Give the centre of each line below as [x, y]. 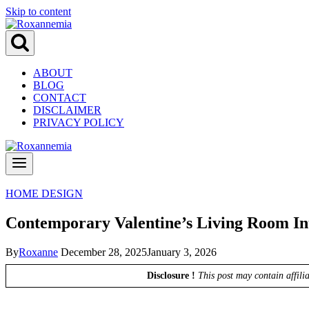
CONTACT [60, 98]
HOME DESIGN [44, 193]
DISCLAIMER [67, 110]
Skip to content [38, 11]
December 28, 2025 [104, 252]
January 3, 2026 [182, 252]
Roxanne [38, 252]
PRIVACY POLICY [79, 122]
